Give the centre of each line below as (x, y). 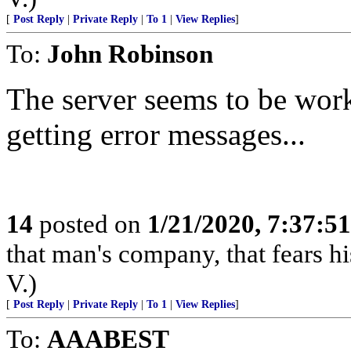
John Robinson (130, 54)
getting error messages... (156, 134)
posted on (90, 224)
